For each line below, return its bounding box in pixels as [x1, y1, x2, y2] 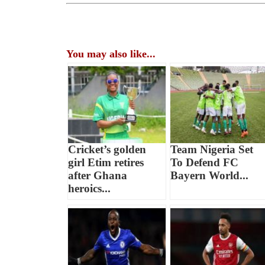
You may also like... [66, 48, 156, 60]
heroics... [68, 182, 111, 195]
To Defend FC [170, 156, 238, 169]
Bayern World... [170, 169, 248, 182]
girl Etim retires [68, 156, 144, 169]
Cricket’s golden [68, 143, 147, 156]
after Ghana [68, 169, 128, 182]
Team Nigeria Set [170, 143, 253, 156]
